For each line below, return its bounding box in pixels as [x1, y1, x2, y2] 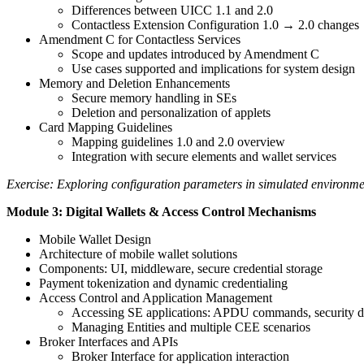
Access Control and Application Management [39, 290, 272, 305]
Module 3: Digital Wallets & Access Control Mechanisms [6, 204, 316, 219]
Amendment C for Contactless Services [39, 32, 240, 46]
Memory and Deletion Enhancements [39, 76, 230, 90]
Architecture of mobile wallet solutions [39, 246, 237, 261]
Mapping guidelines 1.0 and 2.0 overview [71, 134, 285, 149]
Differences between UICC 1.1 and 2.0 [71, 2, 273, 17]
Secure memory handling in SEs [71, 90, 236, 105]
